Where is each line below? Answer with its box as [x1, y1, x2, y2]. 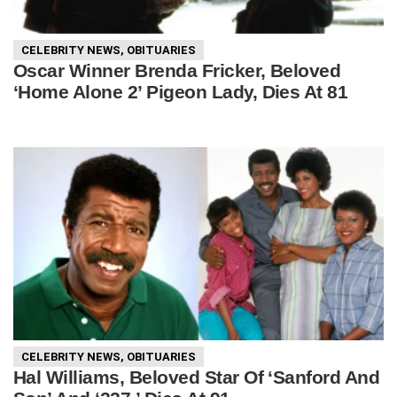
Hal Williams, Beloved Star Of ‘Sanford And [13, 367, 380, 388]
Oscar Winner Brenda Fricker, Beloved [13, 60, 341, 82]
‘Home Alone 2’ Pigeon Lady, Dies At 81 [13, 82, 348, 103]
